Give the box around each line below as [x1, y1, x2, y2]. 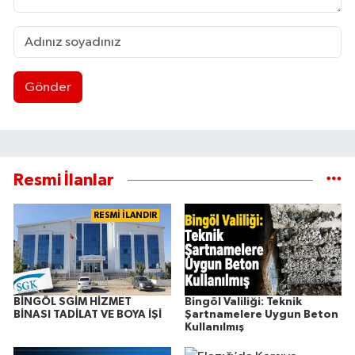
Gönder [24, 80, 71, 94]
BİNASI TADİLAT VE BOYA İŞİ [13, 309, 162, 321]
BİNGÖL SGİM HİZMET [13, 296, 132, 308]
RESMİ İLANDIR [93, 210, 157, 219]
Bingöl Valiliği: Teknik [184, 296, 302, 308]
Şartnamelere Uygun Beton [184, 309, 338, 321]
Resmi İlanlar [13, 171, 114, 189]
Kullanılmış [184, 322, 244, 334]
